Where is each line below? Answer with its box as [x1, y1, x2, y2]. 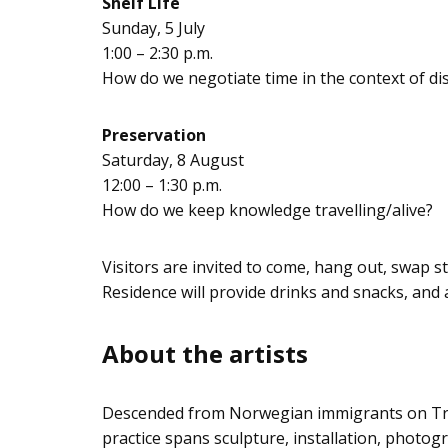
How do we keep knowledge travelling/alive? [102, 198, 433, 221]
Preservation [102, 123, 206, 146]
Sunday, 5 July [102, 16, 205, 39]
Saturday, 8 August [102, 148, 244, 171]
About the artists [102, 336, 308, 370]
